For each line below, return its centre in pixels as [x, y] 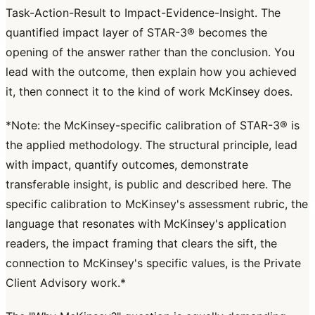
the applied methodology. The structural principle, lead [152, 145]
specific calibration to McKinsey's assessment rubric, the [157, 204]
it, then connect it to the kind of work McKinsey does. [149, 92]
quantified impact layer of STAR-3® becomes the [136, 33]
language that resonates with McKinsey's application [146, 224]
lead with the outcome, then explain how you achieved [151, 72]
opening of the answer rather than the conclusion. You [150, 52]
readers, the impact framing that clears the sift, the [141, 244]
